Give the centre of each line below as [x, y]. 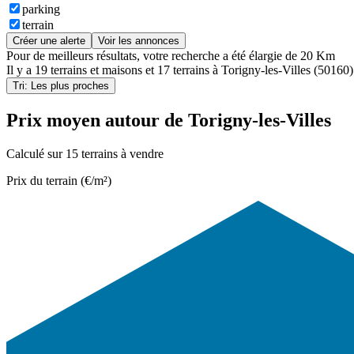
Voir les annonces [139, 41]
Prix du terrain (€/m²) [59, 180]
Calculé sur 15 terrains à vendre [85, 153]
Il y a [21, 70]
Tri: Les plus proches [61, 86]
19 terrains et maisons [88, 70]
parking [41, 9]
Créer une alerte [49, 41]
